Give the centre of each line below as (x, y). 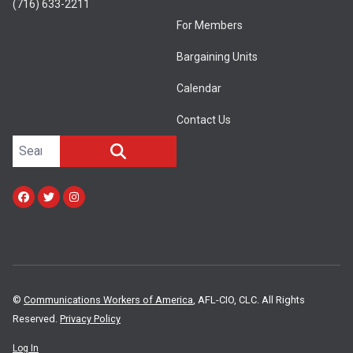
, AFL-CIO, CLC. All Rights (249, 300)
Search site (43, 144)
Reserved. (36, 319)
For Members (210, 25)
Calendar (199, 88)
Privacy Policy (90, 319)
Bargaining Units (217, 57)
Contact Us (204, 120)
